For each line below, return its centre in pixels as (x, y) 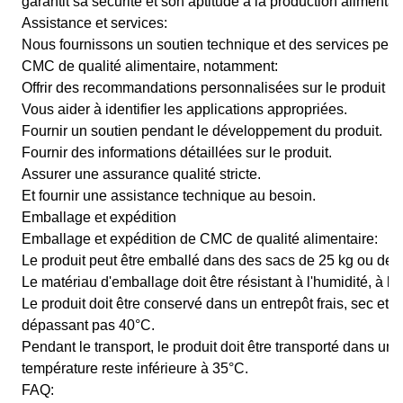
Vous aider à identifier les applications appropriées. (184, 109)
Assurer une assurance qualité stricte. (141, 174)
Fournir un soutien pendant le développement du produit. (202, 131)
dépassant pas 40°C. (88, 325)
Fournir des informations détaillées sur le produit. (177, 152)
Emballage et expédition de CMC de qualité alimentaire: (200, 239)
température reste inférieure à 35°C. (135, 368)
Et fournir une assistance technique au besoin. (169, 196)
